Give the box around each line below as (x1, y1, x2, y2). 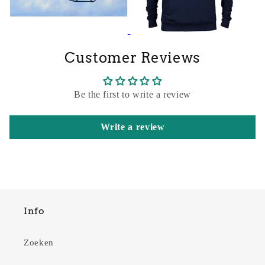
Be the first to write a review (74, 89, 191, 99)
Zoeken (24, 238, 54, 248)
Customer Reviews (64, 49, 201, 66)
